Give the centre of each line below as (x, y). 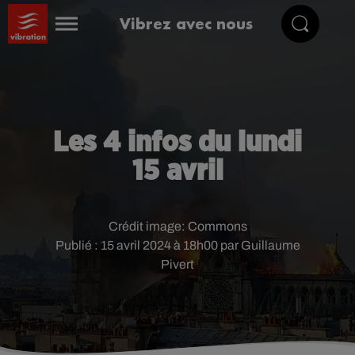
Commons (217, 226)
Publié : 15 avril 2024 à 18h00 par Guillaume (177, 245)
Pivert (177, 264)
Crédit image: (148, 226)
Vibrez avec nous (187, 23)
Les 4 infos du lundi (177, 143)
